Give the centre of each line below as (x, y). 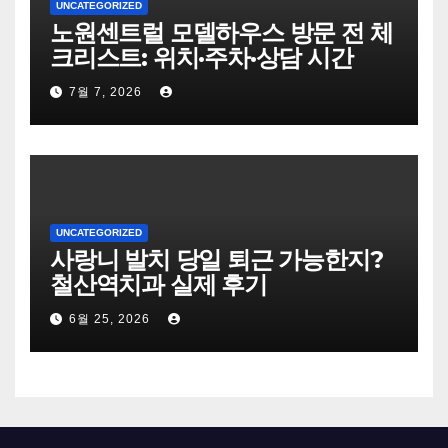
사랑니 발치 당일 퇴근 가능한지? (216, 259)
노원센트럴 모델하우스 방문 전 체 (221, 32)
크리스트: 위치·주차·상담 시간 (201, 57)
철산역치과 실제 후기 (158, 284)
